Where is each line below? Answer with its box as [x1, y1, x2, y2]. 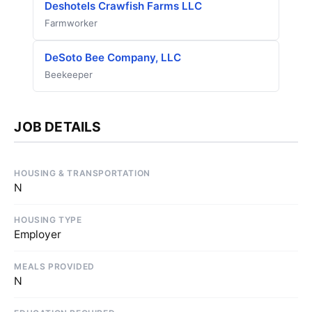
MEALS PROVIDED [14, 260, 95, 272]
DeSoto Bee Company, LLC [44, 51, 181, 65]
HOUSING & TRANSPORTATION [14, 167, 150, 178]
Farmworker [44, 17, 97, 29]
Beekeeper [44, 69, 93, 81]
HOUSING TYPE [14, 214, 82, 225]
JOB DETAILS [14, 118, 102, 136]
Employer [14, 227, 62, 241]
